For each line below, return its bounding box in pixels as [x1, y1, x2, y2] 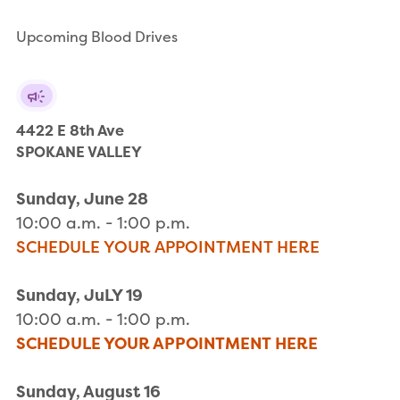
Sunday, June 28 [16, 187, 148, 211]
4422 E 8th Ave [16, 121, 124, 141]
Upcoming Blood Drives [16, 26, 178, 46]
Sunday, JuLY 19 [16, 284, 143, 307]
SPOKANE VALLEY [16, 142, 142, 162]
